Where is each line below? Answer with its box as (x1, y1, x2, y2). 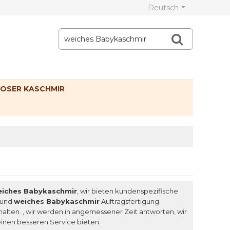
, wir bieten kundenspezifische (77, 187, 178, 196)
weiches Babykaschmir (14, 197, 100, 206)
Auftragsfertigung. (100, 197, 161, 206)
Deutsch (148, 3, 179, 12)
